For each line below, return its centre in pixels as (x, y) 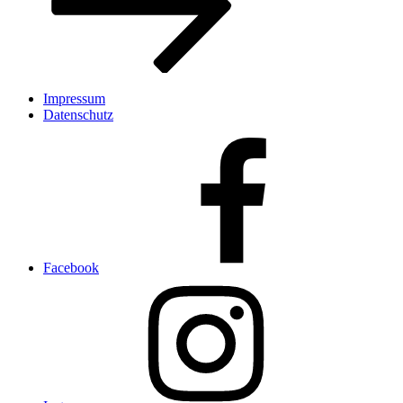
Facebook (71, 267)
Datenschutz (78, 114)
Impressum (74, 98)
